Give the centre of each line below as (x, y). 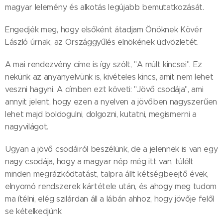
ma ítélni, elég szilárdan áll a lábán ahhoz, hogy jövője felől (110, 199)
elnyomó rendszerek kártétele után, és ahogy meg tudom (111, 186)
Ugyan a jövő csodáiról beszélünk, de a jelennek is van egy (111, 149)
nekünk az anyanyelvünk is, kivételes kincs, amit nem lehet (109, 77)
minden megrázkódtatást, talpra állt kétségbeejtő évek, (107, 174)
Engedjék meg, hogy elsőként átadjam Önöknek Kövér (104, 30)
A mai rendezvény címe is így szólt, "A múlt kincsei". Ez (104, 64)
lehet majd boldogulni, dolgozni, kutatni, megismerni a (101, 114)
